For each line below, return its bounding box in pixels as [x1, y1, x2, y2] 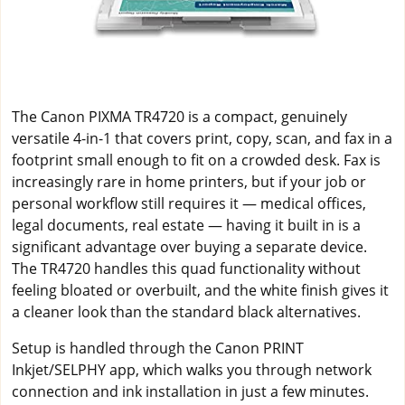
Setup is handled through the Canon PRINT [12, 337, 304, 358]
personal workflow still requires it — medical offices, [12, 193, 366, 213]
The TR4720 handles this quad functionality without [12, 258, 361, 278]
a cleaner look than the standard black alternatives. [12, 301, 361, 322]
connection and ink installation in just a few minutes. [12, 381, 369, 401]
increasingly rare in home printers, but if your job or [12, 171, 366, 192]
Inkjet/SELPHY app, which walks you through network [12, 359, 372, 380]
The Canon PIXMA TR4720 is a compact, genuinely [12, 106, 347, 127]
